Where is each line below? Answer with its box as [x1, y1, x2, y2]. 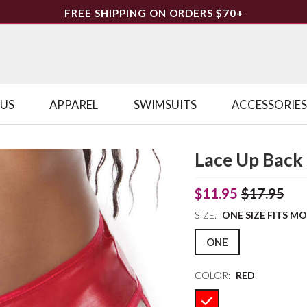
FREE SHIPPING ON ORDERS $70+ [64, 7, 243, 19]
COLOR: [195, 269, 230, 281]
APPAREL [49, 97, 99, 112]
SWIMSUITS [133, 97, 197, 112]
